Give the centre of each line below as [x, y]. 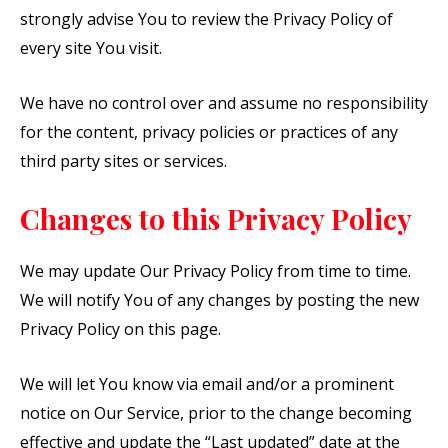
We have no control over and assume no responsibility [224, 102]
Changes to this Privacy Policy [216, 219]
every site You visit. [91, 48]
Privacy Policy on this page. [120, 329]
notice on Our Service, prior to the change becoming [216, 412]
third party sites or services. [123, 160]
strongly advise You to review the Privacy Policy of [206, 19]
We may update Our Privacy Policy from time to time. [215, 271]
